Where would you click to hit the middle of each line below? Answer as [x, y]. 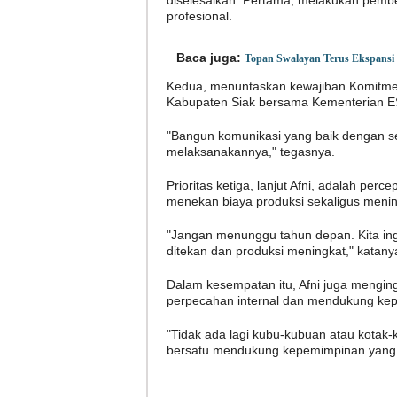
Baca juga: [208, 57]
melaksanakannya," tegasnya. [250, 151]
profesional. [199, 16]
